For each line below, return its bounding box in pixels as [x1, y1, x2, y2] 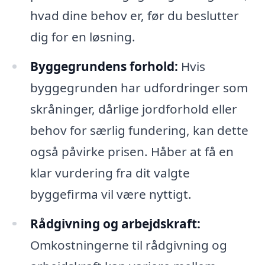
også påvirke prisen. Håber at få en [30, 143, 234, 160]
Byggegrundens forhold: [30, 57, 178, 75]
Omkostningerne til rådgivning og [30, 236, 227, 253]
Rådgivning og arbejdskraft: [30, 215, 201, 232]
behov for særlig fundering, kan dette [30, 121, 248, 138]
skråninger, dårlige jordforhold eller [30, 100, 237, 117]
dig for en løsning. [30, 28, 135, 45]
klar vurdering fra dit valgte [30, 164, 190, 181]
